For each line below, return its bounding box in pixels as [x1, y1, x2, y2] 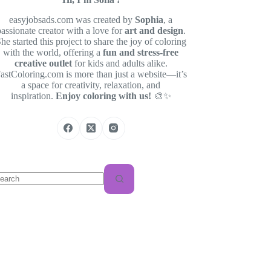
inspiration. [10, 91, 56, 101]
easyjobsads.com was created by [9, 15, 135, 25]
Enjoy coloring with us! [55, 91, 151, 101]
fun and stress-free [103, 47, 179, 57]
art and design [124, 25, 183, 36]
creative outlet [14, 58, 72, 68]
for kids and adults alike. [71, 58, 168, 68]
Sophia [135, 15, 164, 25]
